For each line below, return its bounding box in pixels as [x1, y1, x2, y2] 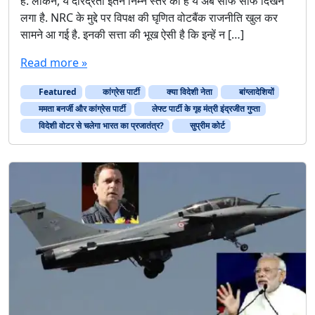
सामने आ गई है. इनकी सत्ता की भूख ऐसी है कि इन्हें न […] [20, 26, 244, 42]
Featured [36, 85, 77, 98]
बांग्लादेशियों [236, 85, 274, 98]
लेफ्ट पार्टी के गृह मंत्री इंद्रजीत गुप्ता [150, 103, 261, 115]
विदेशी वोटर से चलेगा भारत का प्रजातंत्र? [36, 120, 164, 132]
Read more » [20, 54, 87, 70]
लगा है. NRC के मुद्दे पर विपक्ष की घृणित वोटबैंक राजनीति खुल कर [20, 9, 278, 25]
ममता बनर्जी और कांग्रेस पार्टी [36, 103, 126, 115]
